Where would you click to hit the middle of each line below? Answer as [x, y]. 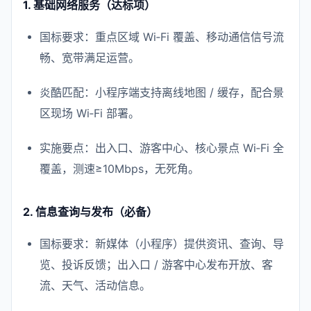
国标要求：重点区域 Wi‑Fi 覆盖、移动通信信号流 [162, 37]
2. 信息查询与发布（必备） [90, 212]
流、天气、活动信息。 [95, 285]
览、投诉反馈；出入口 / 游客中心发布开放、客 [156, 264]
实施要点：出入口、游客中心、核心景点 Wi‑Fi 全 [162, 148]
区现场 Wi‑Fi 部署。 [90, 113]
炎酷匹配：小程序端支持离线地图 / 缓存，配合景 [162, 92]
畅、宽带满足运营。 [90, 58]
